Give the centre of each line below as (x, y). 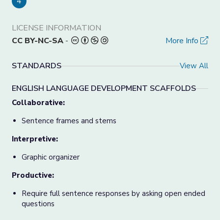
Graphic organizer (51, 157)
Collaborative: (38, 103)
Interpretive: (35, 139)
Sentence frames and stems (69, 121)
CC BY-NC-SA (38, 41)
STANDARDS (37, 66)
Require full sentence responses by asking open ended (113, 193)
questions (38, 204)
